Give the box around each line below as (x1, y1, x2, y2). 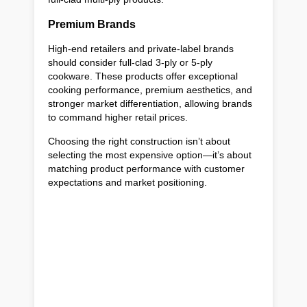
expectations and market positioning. (48, 177, 207, 188)
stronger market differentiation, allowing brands (48, 98, 252, 110)
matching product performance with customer (48, 163, 245, 175)
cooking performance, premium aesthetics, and (48, 84, 252, 96)
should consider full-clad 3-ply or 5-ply (48, 57, 212, 69)
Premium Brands (48, 18, 136, 31)
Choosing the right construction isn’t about (48, 136, 230, 147)
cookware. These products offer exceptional (48, 71, 238, 82)
